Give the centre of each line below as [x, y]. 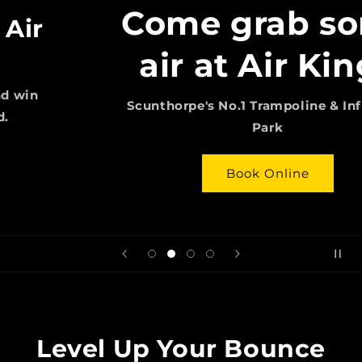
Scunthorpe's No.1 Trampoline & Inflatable [181, 106]
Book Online [181, 173]
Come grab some [181, 23]
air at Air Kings [181, 65]
